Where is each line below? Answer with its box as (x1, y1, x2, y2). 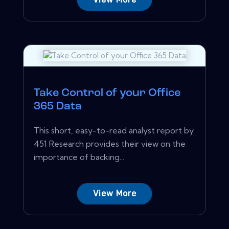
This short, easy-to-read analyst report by (34, 125, 194, 135)
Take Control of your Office (34, 87, 180, 99)
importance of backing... (34, 151, 124, 162)
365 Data (34, 100, 82, 112)
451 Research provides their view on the (34, 138, 186, 149)
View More (93, 188, 136, 198)
